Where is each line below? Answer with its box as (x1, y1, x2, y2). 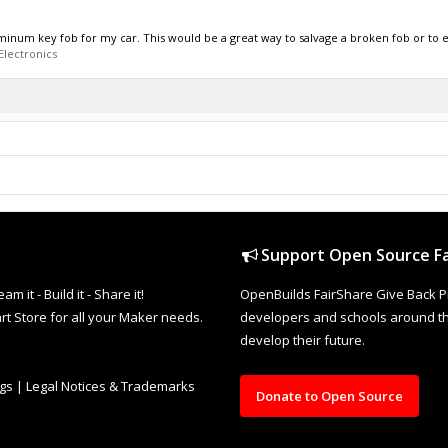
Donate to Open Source (256, 387, 403, 405)
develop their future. (240, 331, 365, 349)
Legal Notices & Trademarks (26, 377, 195, 395)
